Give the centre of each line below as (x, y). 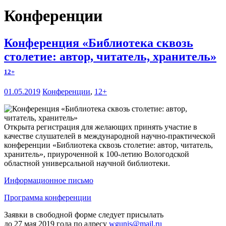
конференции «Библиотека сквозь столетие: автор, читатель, (108, 145)
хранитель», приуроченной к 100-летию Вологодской (97, 154)
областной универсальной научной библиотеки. (87, 163)
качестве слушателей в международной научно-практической (110, 136)
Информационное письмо (49, 180)
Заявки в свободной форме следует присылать (84, 214)
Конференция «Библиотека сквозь (99, 43)
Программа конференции (48, 197)
